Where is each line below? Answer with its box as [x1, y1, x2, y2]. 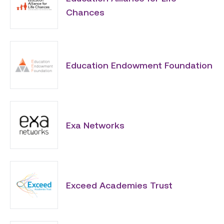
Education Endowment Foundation [66, 59, 212, 70]
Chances [66, 6, 104, 17]
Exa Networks [66, 119, 124, 130]
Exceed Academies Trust [66, 179, 172, 190]
